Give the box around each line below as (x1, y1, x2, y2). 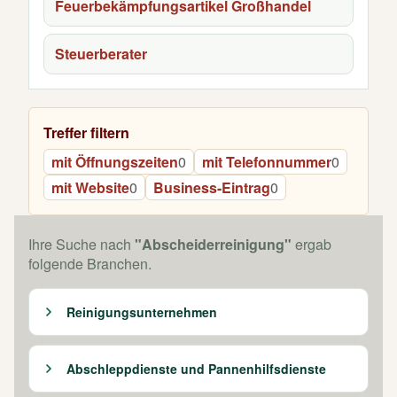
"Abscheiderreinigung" (135, 234, 292, 254)
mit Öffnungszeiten (51, 152, 178, 172)
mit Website (51, 177, 129, 198)
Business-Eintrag (153, 177, 270, 198)
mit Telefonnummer (202, 152, 331, 172)
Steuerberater (55, 43, 147, 64)
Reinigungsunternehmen (66, 302, 217, 321)
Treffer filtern (43, 122, 129, 143)
